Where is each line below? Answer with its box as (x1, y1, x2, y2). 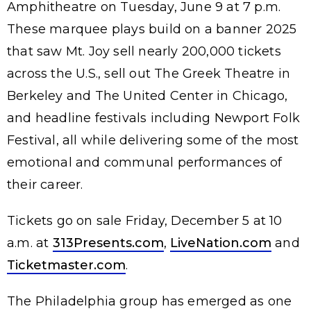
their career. (7, 176, 83, 192)
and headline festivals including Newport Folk (7, 110, 301, 126)
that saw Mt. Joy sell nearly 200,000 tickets (7, 43, 281, 59)
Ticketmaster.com (7, 257, 126, 273)
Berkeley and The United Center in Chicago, (7, 87, 288, 103)
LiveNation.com (170, 235, 272, 251)
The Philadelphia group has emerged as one (7, 293, 292, 309)
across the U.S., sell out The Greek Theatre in (7, 65, 291, 81)
